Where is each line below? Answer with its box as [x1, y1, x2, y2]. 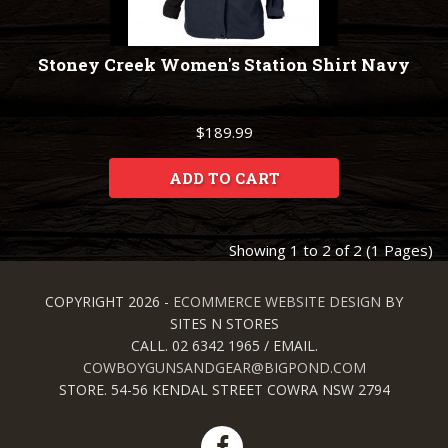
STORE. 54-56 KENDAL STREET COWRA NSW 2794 [58, 380, 390, 400]
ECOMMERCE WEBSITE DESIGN [173, 292, 381, 312]
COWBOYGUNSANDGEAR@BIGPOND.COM [82, 358, 366, 378]
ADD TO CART [168, 168, 280, 189]
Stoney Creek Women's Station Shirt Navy [38, 53, 410, 77]
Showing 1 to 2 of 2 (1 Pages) [229, 240, 433, 261]
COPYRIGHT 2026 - [45, 292, 173, 312]
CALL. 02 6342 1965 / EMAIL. [130, 336, 318, 356]
